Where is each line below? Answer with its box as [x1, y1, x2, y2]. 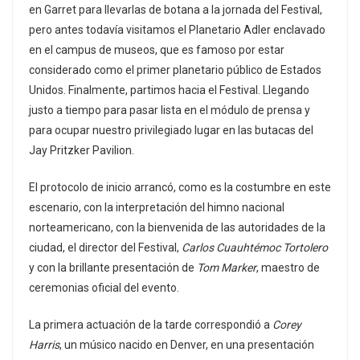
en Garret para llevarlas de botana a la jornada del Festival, [29, 3, 322, 17]
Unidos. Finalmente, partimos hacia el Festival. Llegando [29, 84, 309, 97]
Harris [29, 338, 59, 352]
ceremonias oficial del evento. [29, 281, 179, 295]
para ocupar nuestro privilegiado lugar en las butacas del [29, 124, 313, 137]
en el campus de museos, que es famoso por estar [29, 43, 284, 57]
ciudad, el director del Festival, [29, 241, 182, 255]
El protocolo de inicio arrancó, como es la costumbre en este [29, 181, 331, 194]
